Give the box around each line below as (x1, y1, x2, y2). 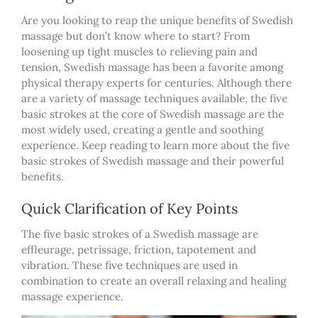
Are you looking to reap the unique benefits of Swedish (21, 13, 293, 28)
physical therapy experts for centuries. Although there (21, 76, 292, 90)
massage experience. (21, 290, 124, 304)
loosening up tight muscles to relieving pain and (21, 45, 258, 59)
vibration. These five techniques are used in (21, 258, 238, 273)
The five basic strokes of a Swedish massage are (21, 227, 258, 241)
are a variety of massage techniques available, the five (21, 92, 287, 106)
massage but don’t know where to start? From (21, 29, 250, 43)
